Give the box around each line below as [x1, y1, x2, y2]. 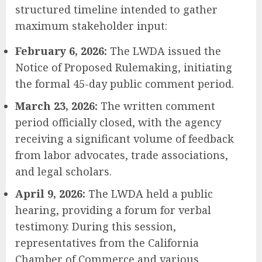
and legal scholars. [15, 164, 112, 179]
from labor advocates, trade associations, [15, 148, 228, 163]
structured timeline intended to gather [15, 2, 218, 17]
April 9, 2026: [15, 187, 85, 201]
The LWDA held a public [85, 187, 213, 201]
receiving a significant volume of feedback [15, 132, 234, 146]
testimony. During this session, [15, 219, 176, 234]
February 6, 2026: [15, 44, 107, 58]
